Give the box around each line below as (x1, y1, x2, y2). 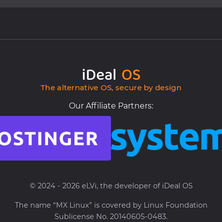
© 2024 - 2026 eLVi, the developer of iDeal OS (29, 181, 193, 191)
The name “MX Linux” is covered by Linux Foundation (14, 201, 208, 210)
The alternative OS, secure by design (41, 83, 181, 93)
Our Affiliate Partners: (69, 101, 153, 111)
